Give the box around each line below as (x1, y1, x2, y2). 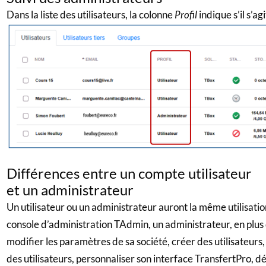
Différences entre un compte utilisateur (6, 164, 252, 182)
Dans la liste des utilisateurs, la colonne (6, 8, 175, 21)
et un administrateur (6, 180, 134, 198)
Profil (174, 8, 197, 21)
